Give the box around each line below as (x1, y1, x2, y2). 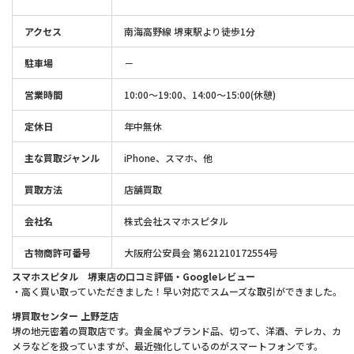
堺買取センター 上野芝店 (12, 309, 119, 323)
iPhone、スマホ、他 (124, 151, 213, 165)
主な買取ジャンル (24, 151, 100, 165)
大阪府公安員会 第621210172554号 (124, 246, 278, 260)
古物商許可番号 (24, 246, 91, 260)
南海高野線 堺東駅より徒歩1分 (124, 24, 255, 39)
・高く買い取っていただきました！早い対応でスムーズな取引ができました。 (12, 284, 342, 299)
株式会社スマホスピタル (124, 214, 228, 228)
